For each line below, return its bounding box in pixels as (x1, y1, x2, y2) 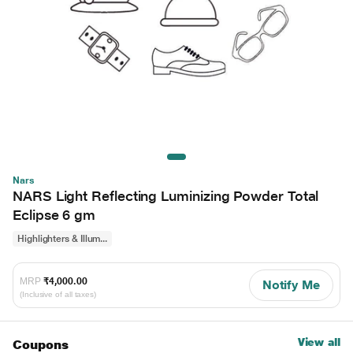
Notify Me (262, 277, 320, 292)
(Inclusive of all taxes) (20, 290, 97, 299)
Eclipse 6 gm (13, 206, 96, 223)
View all (297, 335, 340, 348)
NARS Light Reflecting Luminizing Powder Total (13, 187, 319, 204)
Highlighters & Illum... (17, 232, 108, 244)
